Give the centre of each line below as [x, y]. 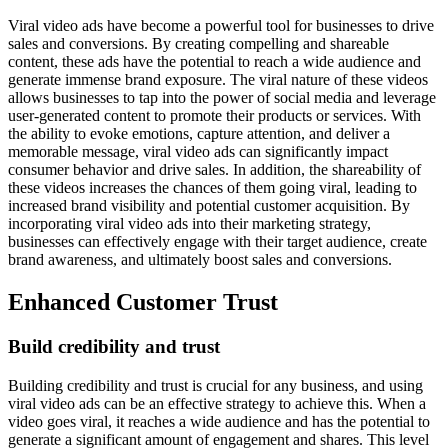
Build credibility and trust [114, 346]
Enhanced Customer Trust [143, 301]
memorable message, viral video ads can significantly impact [198, 152]
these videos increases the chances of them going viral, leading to [212, 188]
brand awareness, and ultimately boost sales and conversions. [200, 260]
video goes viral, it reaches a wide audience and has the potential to [219, 421]
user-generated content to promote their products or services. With [214, 116]
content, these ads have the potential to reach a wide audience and [214, 62]
